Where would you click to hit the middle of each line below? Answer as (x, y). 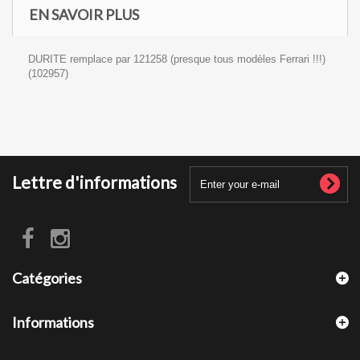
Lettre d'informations (94, 182)
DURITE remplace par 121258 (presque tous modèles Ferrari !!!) (177, 59)
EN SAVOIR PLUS (84, 14)
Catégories (47, 278)
